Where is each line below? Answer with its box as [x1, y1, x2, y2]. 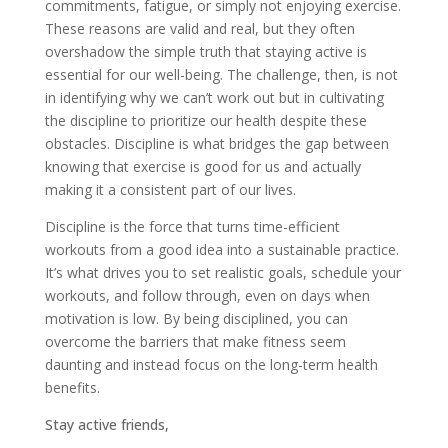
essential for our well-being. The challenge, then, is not [44, 65, 398, 85]
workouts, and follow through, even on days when [44, 286, 370, 306]
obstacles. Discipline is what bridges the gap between [44, 134, 389, 154]
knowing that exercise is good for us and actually [44, 157, 361, 177]
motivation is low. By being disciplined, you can [44, 309, 348, 329]
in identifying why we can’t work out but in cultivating [44, 88, 384, 108]
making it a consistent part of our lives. [44, 180, 296, 200]
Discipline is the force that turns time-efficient [44, 217, 340, 237]
